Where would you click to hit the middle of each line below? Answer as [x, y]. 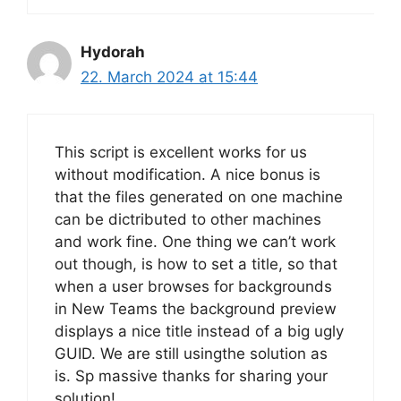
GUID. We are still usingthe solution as [191, 353]
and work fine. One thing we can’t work [195, 241]
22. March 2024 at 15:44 [169, 77]
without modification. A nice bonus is [188, 174]
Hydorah [113, 52]
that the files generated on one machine [199, 196]
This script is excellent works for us [181, 152]
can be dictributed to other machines [188, 219]
